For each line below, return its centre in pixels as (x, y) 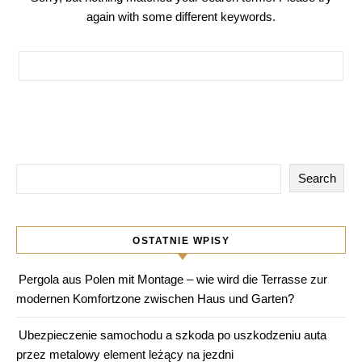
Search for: (47, 59)
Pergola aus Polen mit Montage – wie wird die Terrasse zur (173, 279)
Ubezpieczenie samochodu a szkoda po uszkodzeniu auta (173, 335)
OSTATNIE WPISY (181, 241)
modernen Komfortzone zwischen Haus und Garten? (155, 299)
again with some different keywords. (181, 17)
